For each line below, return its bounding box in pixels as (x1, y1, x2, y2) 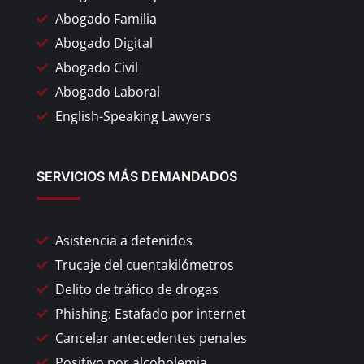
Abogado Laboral (54, 82, 160, 101)
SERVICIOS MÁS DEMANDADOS (37, 167, 237, 184)
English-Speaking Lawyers (54, 106, 211, 125)
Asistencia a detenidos (54, 231, 193, 249)
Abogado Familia (54, 9, 157, 28)
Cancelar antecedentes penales (54, 328, 247, 347)
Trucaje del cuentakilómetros (54, 255, 234, 274)
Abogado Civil (54, 58, 138, 76)
